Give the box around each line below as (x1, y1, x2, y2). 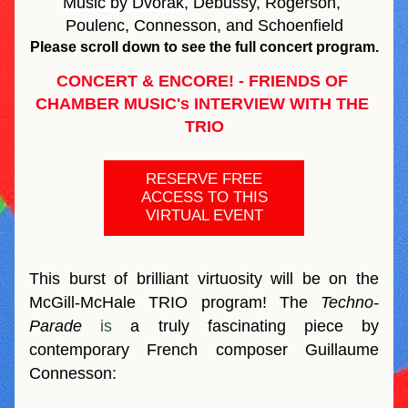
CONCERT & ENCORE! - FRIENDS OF (56, 72, 348, 90)
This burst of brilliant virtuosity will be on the (29, 270, 379, 288)
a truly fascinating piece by (112, 317, 380, 335)
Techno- (307, 293, 379, 311)
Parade (29, 317, 101, 335)
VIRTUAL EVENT (145, 207, 263, 224)
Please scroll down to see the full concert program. (29, 39, 379, 55)
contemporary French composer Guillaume (29, 341, 379, 359)
